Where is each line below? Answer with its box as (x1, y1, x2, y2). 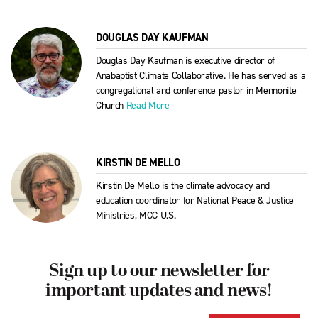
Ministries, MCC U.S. (96, 208, 176, 222)
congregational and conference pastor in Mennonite (96, 83, 297, 97)
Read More (126, 98, 170, 112)
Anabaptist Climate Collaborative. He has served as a (96, 68, 306, 82)
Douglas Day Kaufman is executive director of (96, 53, 275, 67)
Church (96, 98, 126, 112)
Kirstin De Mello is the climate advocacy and (96, 178, 270, 192)
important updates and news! (45, 281, 273, 302)
